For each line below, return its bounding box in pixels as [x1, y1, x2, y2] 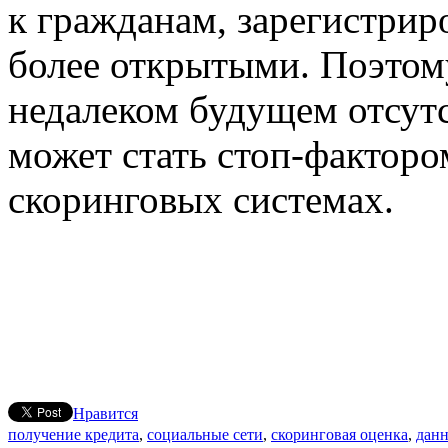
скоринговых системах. [8, 178, 394, 222]
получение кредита [8, 426, 139, 444]
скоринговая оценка [271, 426, 408, 444]
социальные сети [147, 426, 263, 444]
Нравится [73, 405, 138, 423]
